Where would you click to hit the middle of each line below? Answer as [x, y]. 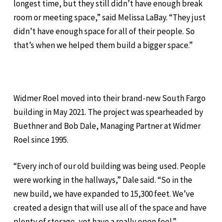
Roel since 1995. [41, 139]
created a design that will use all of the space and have [110, 208]
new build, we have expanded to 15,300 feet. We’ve [104, 194]
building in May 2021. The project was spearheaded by [109, 112]
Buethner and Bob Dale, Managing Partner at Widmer [107, 126]
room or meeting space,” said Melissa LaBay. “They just [110, 17]
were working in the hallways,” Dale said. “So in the [103, 180]
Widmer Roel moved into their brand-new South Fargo [110, 98]
